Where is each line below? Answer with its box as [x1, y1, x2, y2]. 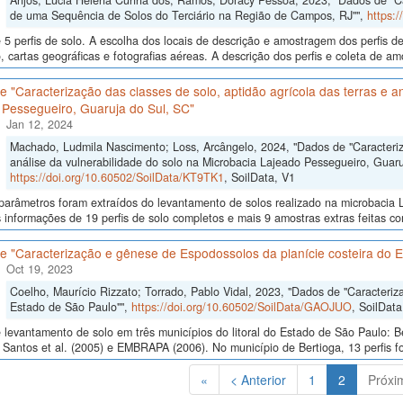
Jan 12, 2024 [5, 116, 73, 133]
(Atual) [344, 370, 382, 389]
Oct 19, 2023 [5, 261, 73, 278]
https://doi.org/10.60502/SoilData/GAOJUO [130, 299, 352, 316]
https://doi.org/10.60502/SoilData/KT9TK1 [9, 169, 224, 186]
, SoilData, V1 [223, 169, 295, 186]
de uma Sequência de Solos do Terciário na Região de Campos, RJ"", [9, 7, 367, 24]
